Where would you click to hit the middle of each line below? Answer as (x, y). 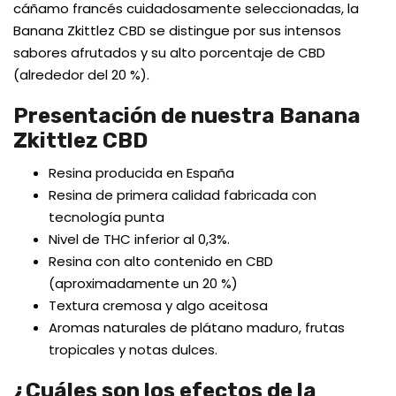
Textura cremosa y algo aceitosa (158, 306)
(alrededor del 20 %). (81, 75)
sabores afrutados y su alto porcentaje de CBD (169, 53)
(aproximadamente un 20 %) (143, 284)
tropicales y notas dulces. (133, 350)
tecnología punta (107, 217)
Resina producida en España (141, 173)
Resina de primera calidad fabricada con (183, 195)
